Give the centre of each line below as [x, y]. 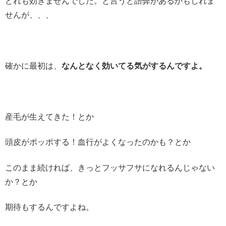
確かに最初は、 [33, 66]
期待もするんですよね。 [49, 207]
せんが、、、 [29, 15]
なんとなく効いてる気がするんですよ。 [134, 66]
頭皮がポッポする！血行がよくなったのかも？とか [98, 142]
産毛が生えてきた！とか [49, 117]
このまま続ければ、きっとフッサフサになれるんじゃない [110, 167]
